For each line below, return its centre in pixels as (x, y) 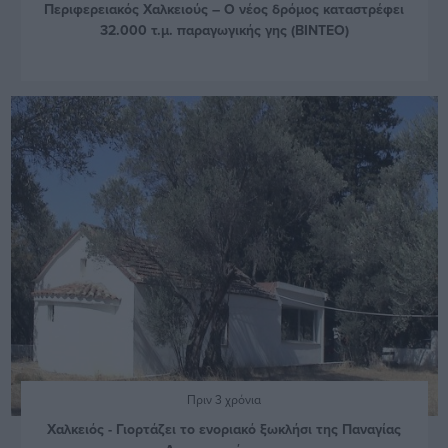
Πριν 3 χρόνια (224, 399)
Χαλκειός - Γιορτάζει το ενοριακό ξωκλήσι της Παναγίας (224, 428)
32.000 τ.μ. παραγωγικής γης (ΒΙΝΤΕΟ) (224, 30)
